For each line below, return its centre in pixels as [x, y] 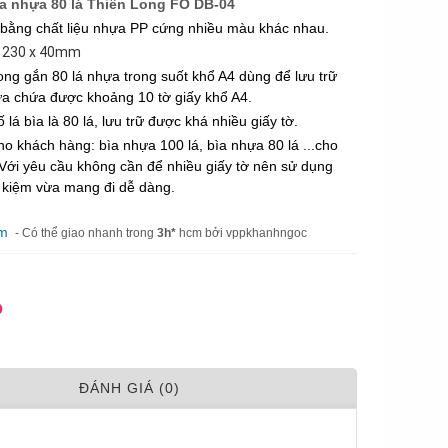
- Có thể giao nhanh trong [86, 233]
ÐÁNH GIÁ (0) [129, 388]
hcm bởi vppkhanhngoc [241, 233]
